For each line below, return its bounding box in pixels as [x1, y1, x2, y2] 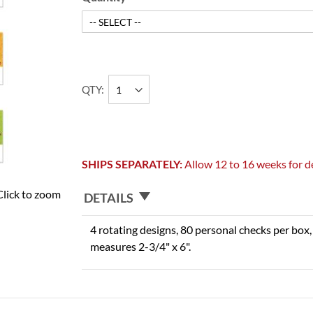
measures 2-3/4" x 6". [90, 239, 191, 253]
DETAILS [84, 189, 134, 205]
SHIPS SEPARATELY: [82, 157, 183, 170]
